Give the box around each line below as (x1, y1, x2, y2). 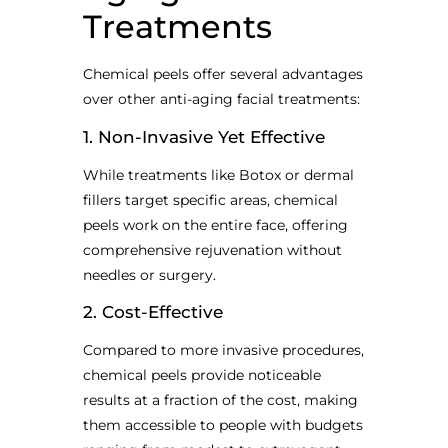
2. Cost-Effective (82, 301, 223, 322)
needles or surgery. (82, 265, 216, 284)
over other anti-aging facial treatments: (82, 90, 360, 109)
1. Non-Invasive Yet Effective (82, 126, 325, 147)
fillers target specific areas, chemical (82, 190, 338, 209)
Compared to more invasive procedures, (82, 340, 364, 359)
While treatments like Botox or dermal (82, 165, 354, 184)
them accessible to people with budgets (82, 415, 363, 434)
